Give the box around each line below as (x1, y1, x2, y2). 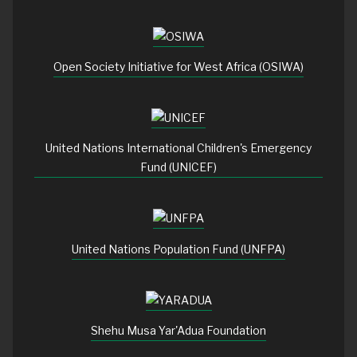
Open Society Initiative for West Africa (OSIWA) (53, 60, 304, 74)
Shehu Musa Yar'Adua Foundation (91, 324, 266, 338)
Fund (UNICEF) (140, 160, 217, 175)
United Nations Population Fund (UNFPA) (72, 241, 285, 256)
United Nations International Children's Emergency (45, 141, 312, 155)
